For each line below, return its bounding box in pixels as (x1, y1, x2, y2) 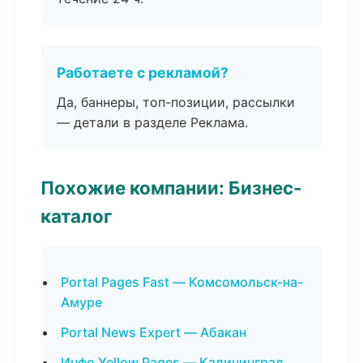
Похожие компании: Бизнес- (41, 177, 302, 199)
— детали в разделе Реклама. (57, 114, 248, 130)
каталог (41, 205, 112, 227)
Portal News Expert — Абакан (61, 324, 246, 340)
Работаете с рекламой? (57, 64, 228, 81)
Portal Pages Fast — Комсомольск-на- (61, 274, 303, 290)
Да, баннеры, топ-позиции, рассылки (57, 94, 295, 110)
